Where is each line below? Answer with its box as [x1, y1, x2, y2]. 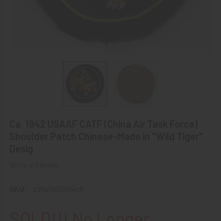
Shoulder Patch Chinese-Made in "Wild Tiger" [9, 130, 203, 142]
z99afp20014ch [33, 184, 84, 193]
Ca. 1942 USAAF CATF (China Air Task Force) [9, 118, 197, 130]
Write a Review [9, 159, 59, 169]
